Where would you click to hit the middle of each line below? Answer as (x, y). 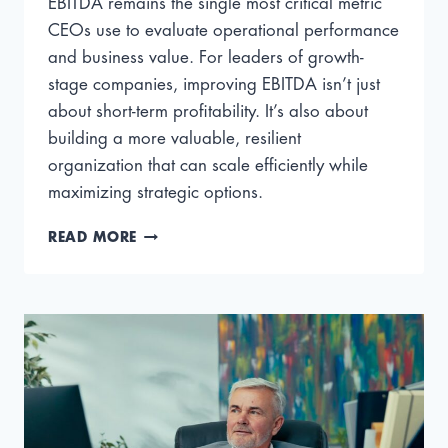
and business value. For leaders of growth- (206, 58)
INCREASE (172, 275)
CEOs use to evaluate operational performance (223, 31)
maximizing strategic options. (155, 193)
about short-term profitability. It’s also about (208, 112)
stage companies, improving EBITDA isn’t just (214, 85)
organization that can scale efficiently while (208, 166)
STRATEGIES (178, 359)
